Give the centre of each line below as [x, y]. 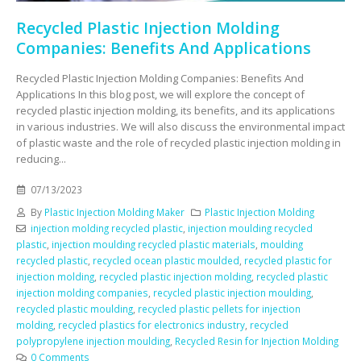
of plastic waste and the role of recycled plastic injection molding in [178, 142]
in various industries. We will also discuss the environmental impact [180, 126]
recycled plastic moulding [75, 309]
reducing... [41, 158]
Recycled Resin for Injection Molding [257, 341]
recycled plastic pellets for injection [219, 309]
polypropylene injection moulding [93, 341]
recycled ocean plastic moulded [166, 261]
